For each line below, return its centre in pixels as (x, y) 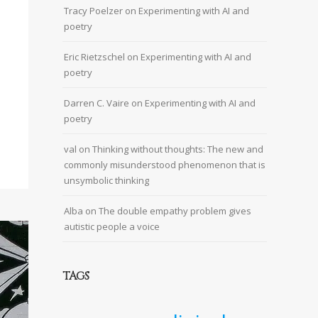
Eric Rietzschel (94, 57)
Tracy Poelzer (93, 11)
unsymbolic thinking (106, 181)
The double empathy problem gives (175, 211)
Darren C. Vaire (97, 103)
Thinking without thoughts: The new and (178, 149)
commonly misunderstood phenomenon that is (165, 165)
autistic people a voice (112, 227)
